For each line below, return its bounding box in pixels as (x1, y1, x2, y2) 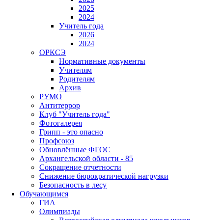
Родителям (59, 74, 95, 83)
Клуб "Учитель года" (39, 110, 110, 118)
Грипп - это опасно (39, 127, 103, 136)
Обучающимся (20, 189, 68, 198)
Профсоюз (39, 136, 74, 145)
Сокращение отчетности (39, 163, 121, 171)
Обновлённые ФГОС (39, 145, 110, 154)
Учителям (59, 65, 92, 74)
